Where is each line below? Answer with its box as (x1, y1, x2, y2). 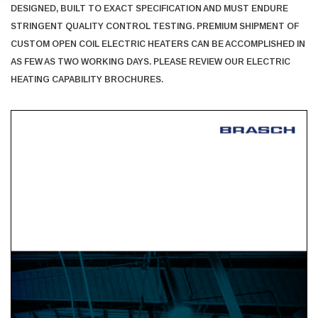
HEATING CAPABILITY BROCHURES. (11, 75, 163, 84)
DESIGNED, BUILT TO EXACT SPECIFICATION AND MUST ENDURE (11, 4, 288, 13)
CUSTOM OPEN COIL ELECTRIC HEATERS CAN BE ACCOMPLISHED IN (11, 39, 305, 49)
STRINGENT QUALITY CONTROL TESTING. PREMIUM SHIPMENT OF (11, 21, 299, 31)
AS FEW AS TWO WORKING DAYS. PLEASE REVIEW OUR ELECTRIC (11, 57, 290, 67)
